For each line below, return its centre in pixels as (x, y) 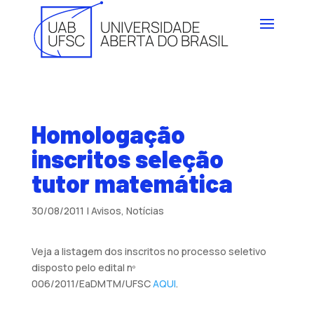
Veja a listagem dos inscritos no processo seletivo (149, 251)
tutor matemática (132, 183)
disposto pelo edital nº (83, 267)
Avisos (106, 210)
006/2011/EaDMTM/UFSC (92, 283)
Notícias (145, 210)
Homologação (108, 134)
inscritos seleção (127, 158)
